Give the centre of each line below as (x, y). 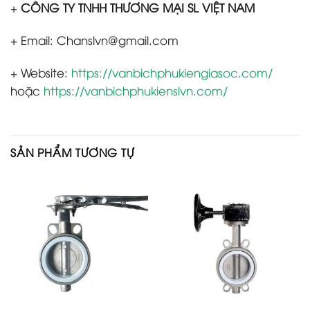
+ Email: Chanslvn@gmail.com (94, 40)
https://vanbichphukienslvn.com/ (136, 90)
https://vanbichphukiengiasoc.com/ (172, 72)
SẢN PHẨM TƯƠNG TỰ (72, 152)
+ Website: (41, 72)
